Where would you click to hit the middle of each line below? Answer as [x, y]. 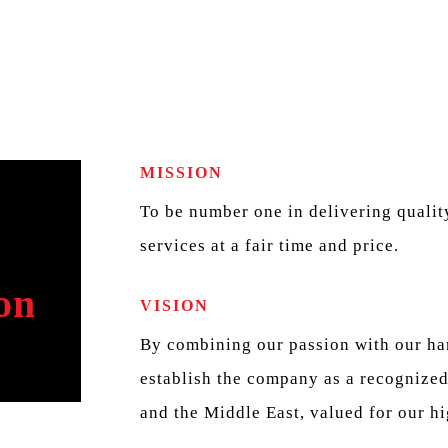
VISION [175, 305]
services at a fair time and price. [270, 246]
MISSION [182, 173]
